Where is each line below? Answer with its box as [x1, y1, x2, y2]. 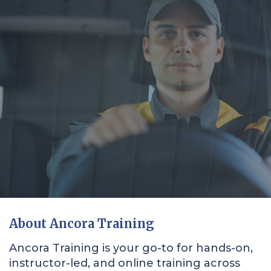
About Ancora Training [9, 216, 154, 231]
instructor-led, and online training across [9, 256, 240, 270]
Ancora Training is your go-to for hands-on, [9, 241, 253, 255]
